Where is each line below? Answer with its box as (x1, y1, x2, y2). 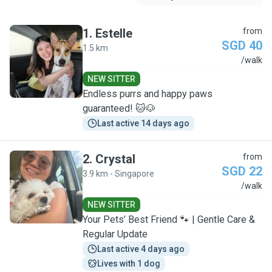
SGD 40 (222, 38, 262, 53)
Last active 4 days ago (97, 244, 185, 254)
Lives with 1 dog (97, 259, 160, 268)
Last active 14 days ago (97, 118, 189, 128)
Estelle (95, 26, 132, 41)
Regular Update (83, 228, 148, 240)
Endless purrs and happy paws (83, 88, 212, 100)
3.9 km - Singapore (83, 169, 154, 178)
